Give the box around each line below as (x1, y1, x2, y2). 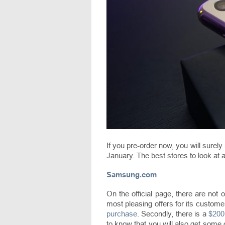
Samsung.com (106, 170, 157, 179)
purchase (106, 209, 137, 218)
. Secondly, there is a (137, 209, 208, 218)
